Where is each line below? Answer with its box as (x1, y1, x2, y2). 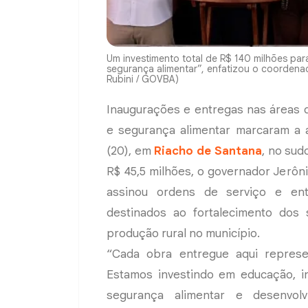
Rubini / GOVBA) (107, 72, 179, 85)
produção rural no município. (107, 225, 260, 241)
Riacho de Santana (154, 143, 262, 158)
